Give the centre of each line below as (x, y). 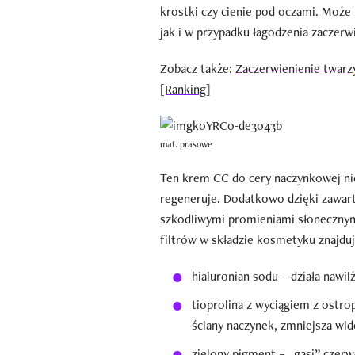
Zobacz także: (198, 69)
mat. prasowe (186, 145)
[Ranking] (185, 90)
